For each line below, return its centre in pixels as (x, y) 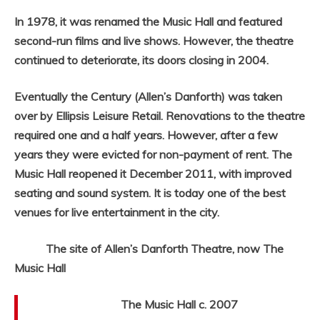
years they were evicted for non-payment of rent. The (153, 155)
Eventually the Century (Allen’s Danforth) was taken (148, 97)
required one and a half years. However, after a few (146, 135)
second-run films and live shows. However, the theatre (154, 41)
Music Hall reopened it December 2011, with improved (153, 174)
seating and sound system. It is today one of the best (150, 193)
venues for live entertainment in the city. (117, 212)
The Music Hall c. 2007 (135, 305)
